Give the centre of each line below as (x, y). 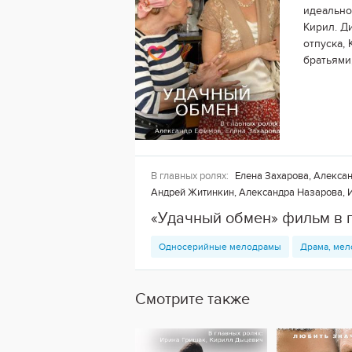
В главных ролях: (190, 176)
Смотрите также (192, 300)
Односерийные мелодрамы (220, 247)
